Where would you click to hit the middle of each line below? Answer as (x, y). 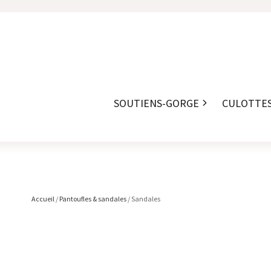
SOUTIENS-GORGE (156, 103)
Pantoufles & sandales (93, 198)
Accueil (43, 198)
